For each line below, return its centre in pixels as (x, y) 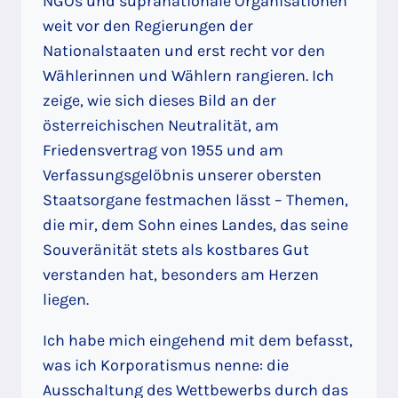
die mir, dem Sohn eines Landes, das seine (195, 224)
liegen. (66, 299)
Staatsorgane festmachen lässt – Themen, (195, 199)
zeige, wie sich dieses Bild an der (159, 100)
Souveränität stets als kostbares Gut (176, 249)
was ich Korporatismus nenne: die (166, 365)
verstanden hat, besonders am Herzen (181, 274)
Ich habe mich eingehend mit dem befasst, (198, 340)
